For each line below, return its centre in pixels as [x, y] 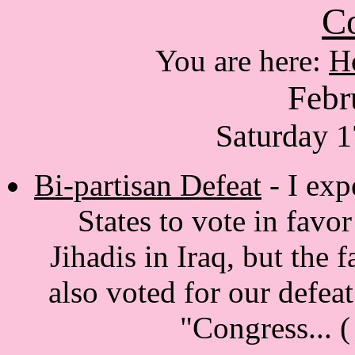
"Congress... [260, 328]
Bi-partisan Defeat [148, 185]
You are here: [242, 61]
